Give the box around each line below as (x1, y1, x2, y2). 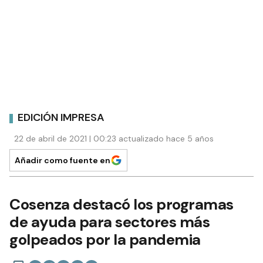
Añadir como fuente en (15, 154, 110, 166)
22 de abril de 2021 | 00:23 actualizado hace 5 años (14, 133, 214, 144)
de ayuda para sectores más (9, 211, 210, 232)
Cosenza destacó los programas (9, 194, 234, 214)
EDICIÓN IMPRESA (18, 110, 104, 125)
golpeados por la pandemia (9, 229, 201, 249)
